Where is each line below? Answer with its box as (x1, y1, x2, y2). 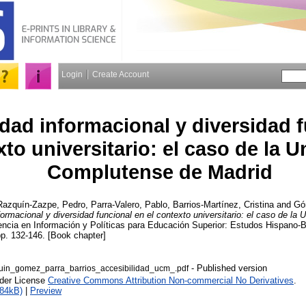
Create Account (92, 70, 149, 79)
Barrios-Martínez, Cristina (173, 199, 274, 210)
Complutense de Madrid (47, 161, 273, 183)
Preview (30, 285, 61, 296)
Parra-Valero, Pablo (91, 199, 167, 210)
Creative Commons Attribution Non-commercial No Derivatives (48, 275, 294, 286)
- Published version (189, 262, 267, 273)
